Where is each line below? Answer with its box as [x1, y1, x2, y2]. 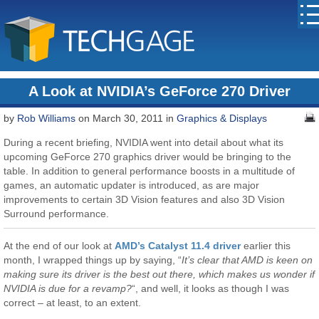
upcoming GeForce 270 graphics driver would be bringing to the [4, 151, 292, 163]
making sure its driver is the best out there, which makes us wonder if [4, 268, 315, 281]
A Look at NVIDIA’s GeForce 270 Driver [28, 83, 291, 99]
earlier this [241, 240, 291, 252]
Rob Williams [17, 113, 76, 124]
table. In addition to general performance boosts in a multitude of [4, 165, 296, 177]
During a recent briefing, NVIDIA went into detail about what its [4, 137, 284, 149]
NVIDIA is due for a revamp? [4, 283, 132, 295]
